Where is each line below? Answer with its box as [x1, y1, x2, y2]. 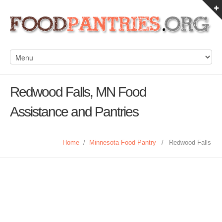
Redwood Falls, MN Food [10, 84, 146, 100]
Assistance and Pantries [10, 104, 138, 119]
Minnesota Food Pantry [89, 139, 156, 146]
